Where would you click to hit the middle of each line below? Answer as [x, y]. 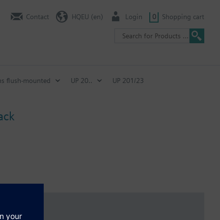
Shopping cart [183, 16]
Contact [38, 16]
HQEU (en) [87, 16]
